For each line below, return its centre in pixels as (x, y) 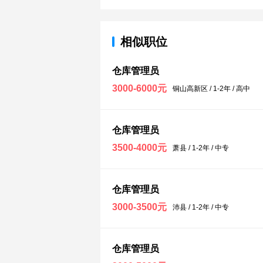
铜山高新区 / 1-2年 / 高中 (211, 89)
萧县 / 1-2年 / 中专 (201, 148)
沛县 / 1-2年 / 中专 (201, 207)
